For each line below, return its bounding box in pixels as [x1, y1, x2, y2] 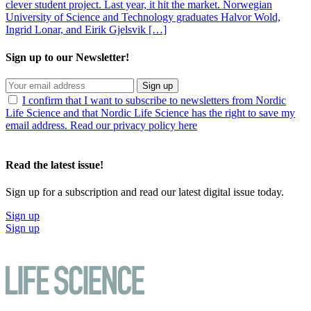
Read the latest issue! [6, 159, 103, 171]
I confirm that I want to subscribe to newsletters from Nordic [22, 94, 286, 106]
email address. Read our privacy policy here [6, 119, 197, 131]
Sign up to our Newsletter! [6, 51, 129, 63]
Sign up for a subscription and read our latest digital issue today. [6, 186, 284, 199]
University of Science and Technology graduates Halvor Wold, [6, 11, 280, 24]
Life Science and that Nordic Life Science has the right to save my [6, 106, 295, 119]
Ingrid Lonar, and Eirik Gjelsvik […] [6, 24, 167, 36]
